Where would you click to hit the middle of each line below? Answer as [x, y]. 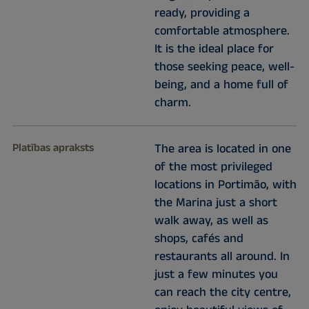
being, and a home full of [221, 85]
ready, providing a [202, 13]
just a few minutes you [216, 275]
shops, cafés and [199, 239]
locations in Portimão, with [225, 185]
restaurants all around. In [222, 257]
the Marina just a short [216, 203]
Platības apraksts [53, 148]
